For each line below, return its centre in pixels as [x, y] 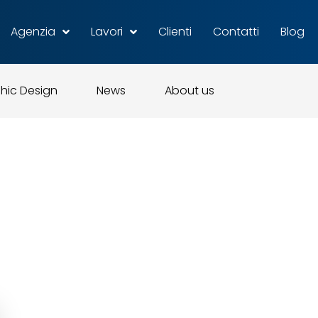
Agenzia [33, 32]
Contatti [236, 32]
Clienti [175, 32]
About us [189, 91]
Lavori [106, 32]
